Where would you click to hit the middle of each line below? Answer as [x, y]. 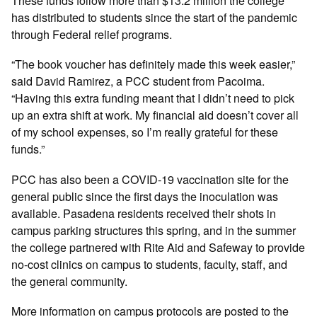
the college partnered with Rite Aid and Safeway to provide [158, 247]
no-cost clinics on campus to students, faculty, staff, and [150, 264]
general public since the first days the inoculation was [145, 196]
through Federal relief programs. [92, 34]
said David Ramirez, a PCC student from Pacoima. [138, 81]
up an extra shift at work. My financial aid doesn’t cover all [155, 115]
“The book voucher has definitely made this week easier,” [154, 64]
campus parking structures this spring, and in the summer [154, 230]
